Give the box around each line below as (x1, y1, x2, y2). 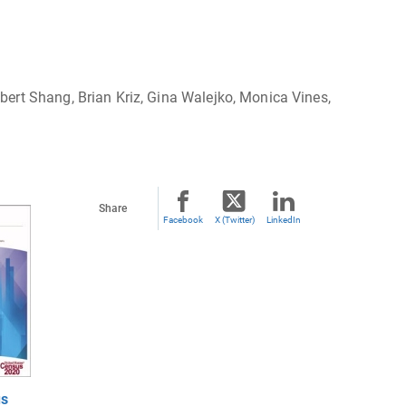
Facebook (163, 215, 203, 225)
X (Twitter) (214, 215, 255, 225)
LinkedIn (266, 215, 301, 225)
